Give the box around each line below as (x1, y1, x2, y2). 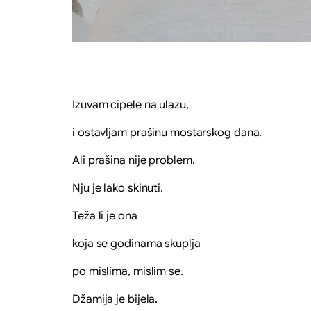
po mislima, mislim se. (72, 264, 183, 278)
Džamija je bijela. (72, 292, 158, 306)
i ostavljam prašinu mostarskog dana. (72, 125, 262, 140)
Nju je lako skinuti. (72, 180, 163, 195)
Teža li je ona (72, 208, 137, 223)
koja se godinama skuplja (72, 236, 201, 251)
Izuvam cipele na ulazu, (72, 97, 189, 112)
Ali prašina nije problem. (72, 153, 195, 167)
